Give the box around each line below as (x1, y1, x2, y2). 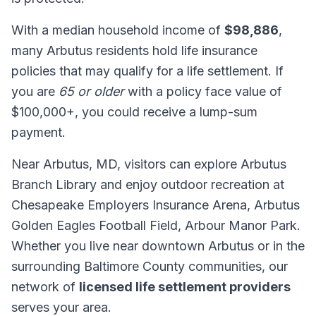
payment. (11, 125, 66, 140)
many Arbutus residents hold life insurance (11, 43, 257, 58)
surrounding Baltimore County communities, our (11, 259, 288, 274)
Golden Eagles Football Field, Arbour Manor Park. (11, 218, 300, 233)
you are (11, 84, 59, 99)
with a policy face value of (124, 84, 282, 99)
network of (11, 279, 79, 294)
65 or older (59, 84, 124, 99)
